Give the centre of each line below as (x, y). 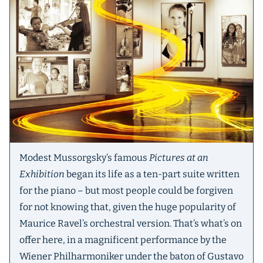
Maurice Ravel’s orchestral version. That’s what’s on (131, 224)
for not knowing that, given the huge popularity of (128, 207)
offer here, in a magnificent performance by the (123, 240)
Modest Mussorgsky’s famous (84, 158)
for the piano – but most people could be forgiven (126, 191)
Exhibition (42, 174)
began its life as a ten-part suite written (152, 174)
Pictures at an (179, 158)
